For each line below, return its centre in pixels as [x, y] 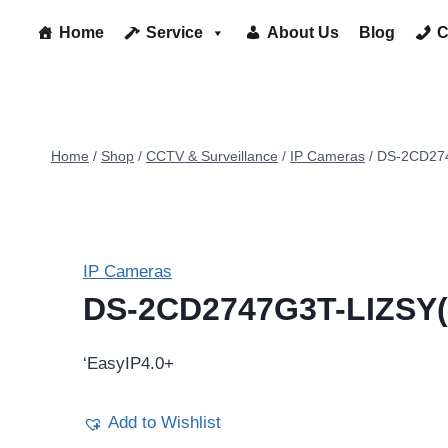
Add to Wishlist [164, 423]
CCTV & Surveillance [212, 156]
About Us [303, 32]
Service [174, 32]
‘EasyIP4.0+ [128, 364]
